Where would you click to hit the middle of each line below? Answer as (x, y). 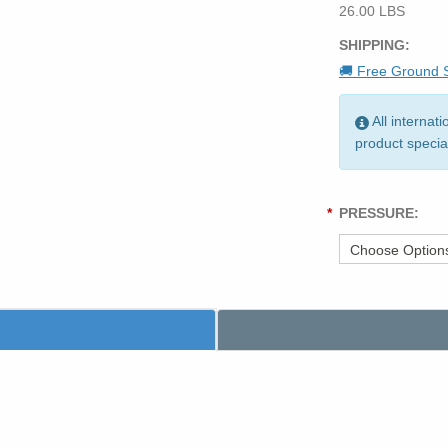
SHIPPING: (374, 44)
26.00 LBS (372, 10)
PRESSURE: (379, 212)
